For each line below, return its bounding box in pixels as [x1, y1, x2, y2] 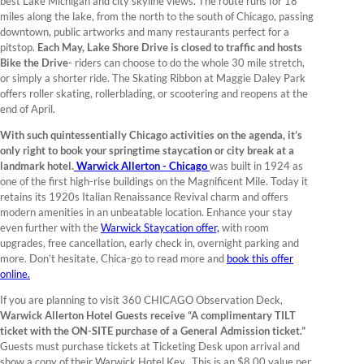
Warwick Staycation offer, [101, 221, 219, 235]
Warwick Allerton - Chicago [74, 159, 210, 173]
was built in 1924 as [210, 159, 303, 173]
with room [219, 221, 269, 235]
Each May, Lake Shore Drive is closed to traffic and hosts [37, 41, 302, 54]
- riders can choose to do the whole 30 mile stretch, [68, 56, 305, 70]
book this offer [227, 252, 293, 266]
